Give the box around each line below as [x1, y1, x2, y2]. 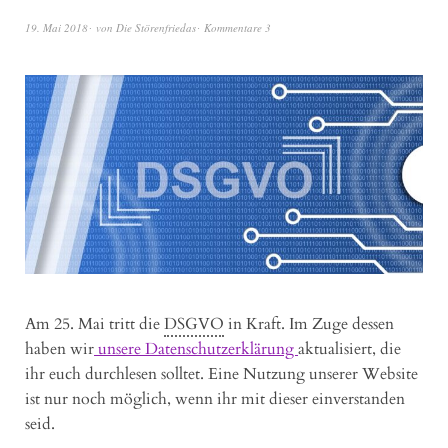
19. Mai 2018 [25, 19, 88, 35]
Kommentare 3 [204, 19, 271, 35]
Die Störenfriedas [116, 19, 196, 35]
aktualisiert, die [298, 337, 401, 360]
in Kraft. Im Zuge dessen [224, 312, 394, 335]
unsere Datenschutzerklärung [94, 337, 298, 360]
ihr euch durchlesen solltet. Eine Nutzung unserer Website [25, 362, 418, 385]
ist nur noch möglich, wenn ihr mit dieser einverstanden [25, 387, 405, 410]
